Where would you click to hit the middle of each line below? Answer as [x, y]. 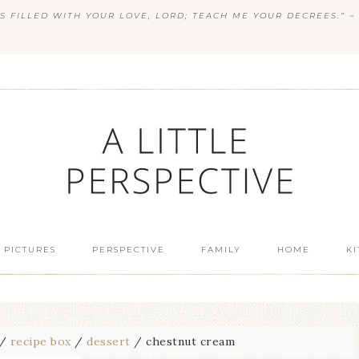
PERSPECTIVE [128, 250]
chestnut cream [188, 341]
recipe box [40, 341]
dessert [109, 341]
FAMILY [221, 250]
